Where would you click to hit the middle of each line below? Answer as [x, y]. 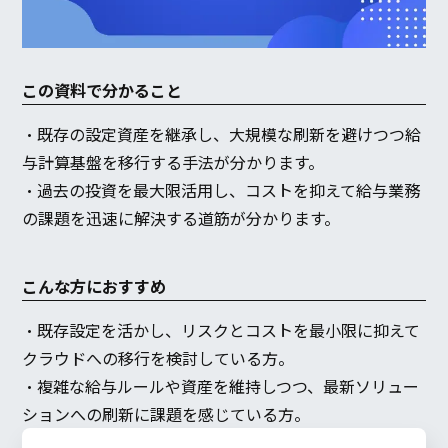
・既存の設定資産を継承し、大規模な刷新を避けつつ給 [222, 134]
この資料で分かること [102, 90]
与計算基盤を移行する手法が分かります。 [173, 162]
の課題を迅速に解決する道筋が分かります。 [181, 218]
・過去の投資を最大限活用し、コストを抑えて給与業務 [221, 190]
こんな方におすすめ [94, 286]
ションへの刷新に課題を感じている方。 [166, 414]
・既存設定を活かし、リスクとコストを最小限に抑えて [221, 330]
